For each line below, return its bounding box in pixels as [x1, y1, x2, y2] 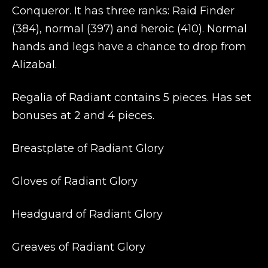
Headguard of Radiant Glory [12, 208, 163, 221]
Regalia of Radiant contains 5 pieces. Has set [12, 91, 251, 104]
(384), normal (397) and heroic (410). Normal [12, 22, 247, 35]
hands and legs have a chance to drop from [12, 40, 246, 53]
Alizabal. [12, 58, 57, 71]
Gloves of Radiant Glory [12, 175, 138, 188]
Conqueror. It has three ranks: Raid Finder [12, 4, 234, 17]
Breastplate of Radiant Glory [12, 142, 164, 155]
